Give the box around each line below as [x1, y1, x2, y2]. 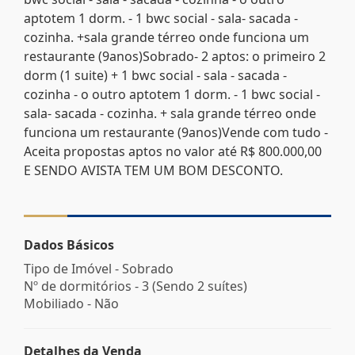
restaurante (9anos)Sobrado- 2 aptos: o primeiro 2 [24, 47, 326, 65]
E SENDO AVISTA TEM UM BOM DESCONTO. [24, 161, 283, 179]
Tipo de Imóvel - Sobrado [24, 259, 174, 277]
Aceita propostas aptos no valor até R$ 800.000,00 [24, 142, 322, 160]
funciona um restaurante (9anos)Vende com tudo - [24, 123, 328, 141]
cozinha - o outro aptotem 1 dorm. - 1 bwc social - [24, 85, 320, 103]
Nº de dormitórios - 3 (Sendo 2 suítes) [24, 277, 247, 295]
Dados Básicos [24, 235, 114, 254]
